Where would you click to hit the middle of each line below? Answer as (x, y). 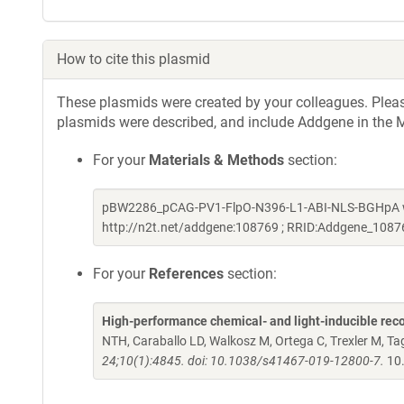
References (186, 274)
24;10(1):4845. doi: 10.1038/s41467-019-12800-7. (243, 361)
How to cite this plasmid (133, 59)
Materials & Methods (216, 160)
